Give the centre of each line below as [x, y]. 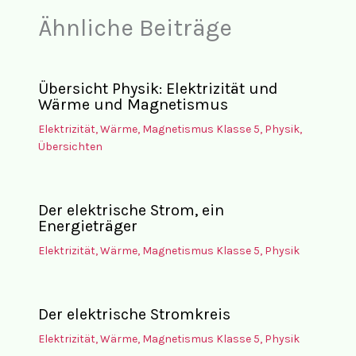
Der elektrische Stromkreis [134, 314]
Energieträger [87, 226]
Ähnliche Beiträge [135, 28]
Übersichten [70, 146]
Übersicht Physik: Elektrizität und [158, 88]
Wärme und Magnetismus [133, 104]
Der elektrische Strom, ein [131, 210]
